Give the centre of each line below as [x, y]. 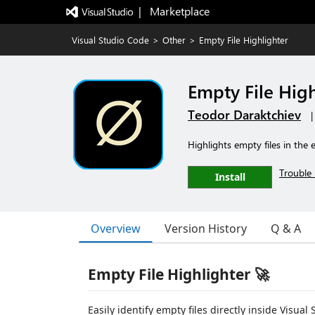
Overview [116, 228]
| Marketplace [174, 11]
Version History [206, 229]
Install [230, 177]
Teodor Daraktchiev [244, 115]
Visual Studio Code [110, 40]
